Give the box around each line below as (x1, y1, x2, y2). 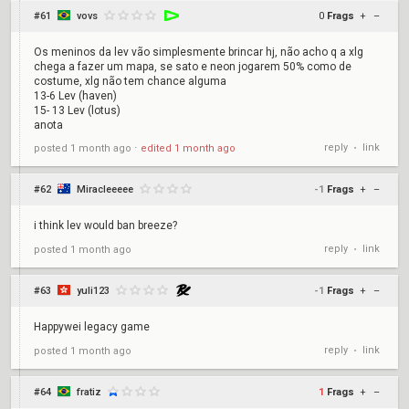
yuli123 (77, 285, 110, 297)
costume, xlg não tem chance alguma (34, 75, 226, 88)
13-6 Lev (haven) (34, 89, 117, 102)
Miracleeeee (77, 184, 133, 195)
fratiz (77, 386, 101, 398)
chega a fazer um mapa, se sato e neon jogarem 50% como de (34, 60, 351, 73)
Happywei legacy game (34, 320, 150, 333)
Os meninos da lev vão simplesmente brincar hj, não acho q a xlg (34, 46, 363, 58)
